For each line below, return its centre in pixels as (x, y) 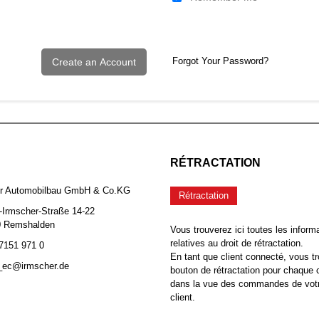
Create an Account (94, 62)
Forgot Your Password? (220, 61)
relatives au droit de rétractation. (237, 243)
